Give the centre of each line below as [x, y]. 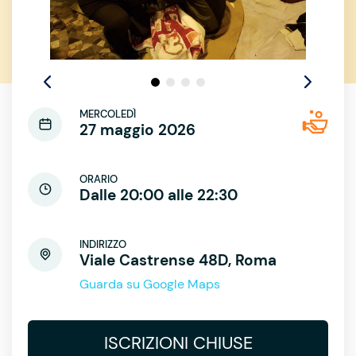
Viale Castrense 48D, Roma [178, 260]
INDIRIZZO [103, 244]
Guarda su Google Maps [150, 284]
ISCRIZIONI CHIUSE [178, 342]
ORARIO [99, 179]
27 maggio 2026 [137, 130]
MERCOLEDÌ [108, 114]
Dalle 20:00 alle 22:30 [159, 195]
